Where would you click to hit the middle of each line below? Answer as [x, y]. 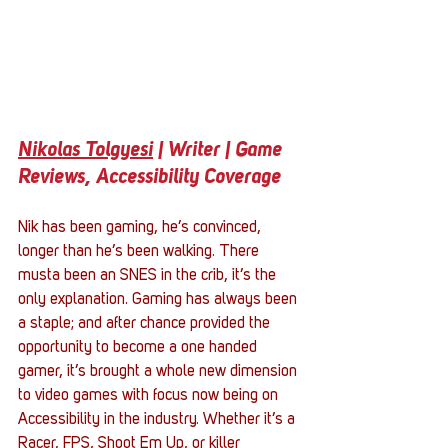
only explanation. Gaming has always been [159, 300]
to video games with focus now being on [150, 396]
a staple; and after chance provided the [146, 324]
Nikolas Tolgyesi [85, 151]
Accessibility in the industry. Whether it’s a [158, 420]
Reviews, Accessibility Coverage [152, 178]
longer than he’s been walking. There [140, 252]
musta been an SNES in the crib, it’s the [149, 276]
